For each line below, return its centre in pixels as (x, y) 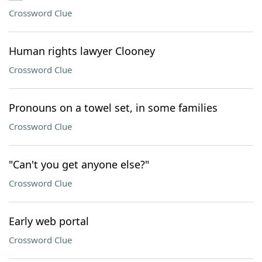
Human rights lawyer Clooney (82, 51)
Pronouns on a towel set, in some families (113, 108)
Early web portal (49, 221)
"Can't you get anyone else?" (79, 164)
